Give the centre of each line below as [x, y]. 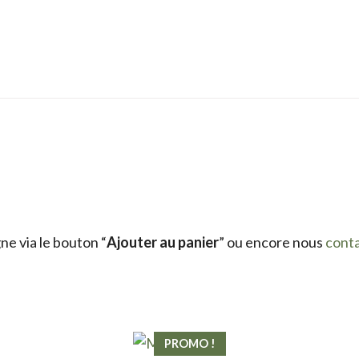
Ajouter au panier [163, 242]
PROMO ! [190, 343]
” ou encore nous [272, 242]
